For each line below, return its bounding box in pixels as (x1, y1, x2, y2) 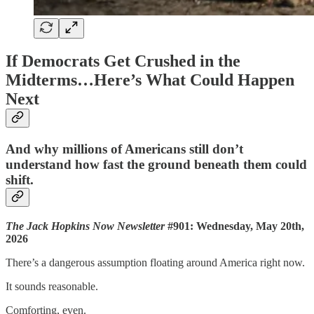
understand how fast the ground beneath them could (6, 157, 307, 172)
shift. (6, 172, 34, 188)
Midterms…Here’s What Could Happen (6, 71, 294, 90)
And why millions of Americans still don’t (6, 142, 243, 157)
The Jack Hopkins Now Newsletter (6, 220, 165, 233)
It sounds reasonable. (6, 280, 98, 293)
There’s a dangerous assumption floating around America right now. (6, 257, 305, 269)
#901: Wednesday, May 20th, (165, 220, 304, 233)
